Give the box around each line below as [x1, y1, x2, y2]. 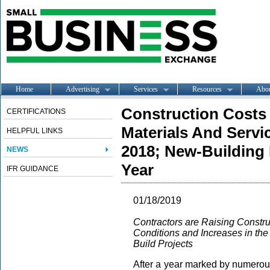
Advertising [66, 84, 99, 93]
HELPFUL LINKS [7, 127, 63, 135]
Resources [192, 84, 222, 93]
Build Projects [133, 239, 193, 249]
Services [134, 84, 158, 93]
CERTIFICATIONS [7, 107, 66, 116]
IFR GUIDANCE [7, 165, 58, 173]
